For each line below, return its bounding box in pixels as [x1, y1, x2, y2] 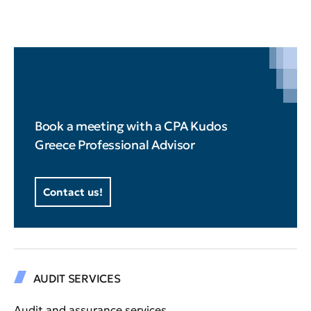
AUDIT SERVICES [33, 271, 121, 286]
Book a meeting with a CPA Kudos [35, 118, 228, 135]
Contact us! [43, 185, 103, 199]
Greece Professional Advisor [35, 137, 195, 153]
